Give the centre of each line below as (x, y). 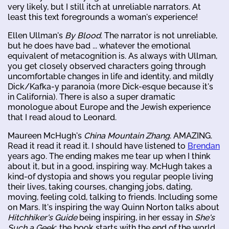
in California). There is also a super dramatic (91, 97)
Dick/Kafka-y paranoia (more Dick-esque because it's (110, 86)
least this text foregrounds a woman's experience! (103, 17)
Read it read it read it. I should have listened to (98, 146)
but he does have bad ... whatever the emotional (99, 45)
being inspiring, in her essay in (136, 217)
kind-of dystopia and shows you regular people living (110, 176)
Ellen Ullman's (36, 35)
